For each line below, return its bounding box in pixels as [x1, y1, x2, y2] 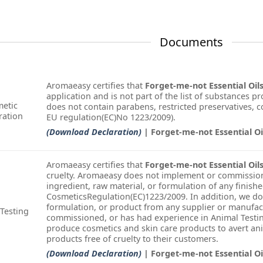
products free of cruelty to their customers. [46, 232, 218, 244]
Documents [159, 33, 223, 50]
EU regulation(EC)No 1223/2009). [46, 111, 176, 123]
